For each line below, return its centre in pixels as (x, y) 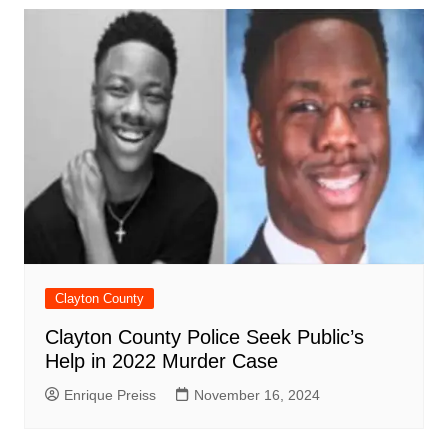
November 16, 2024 (256, 394)
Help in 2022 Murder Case (161, 360)
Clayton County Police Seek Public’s (204, 336)
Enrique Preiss (109, 394)
